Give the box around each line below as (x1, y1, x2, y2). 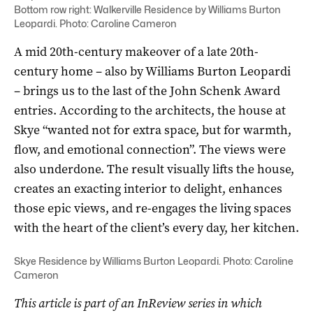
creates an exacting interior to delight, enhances (14, 180, 282, 197)
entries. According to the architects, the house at (14, 101, 286, 119)
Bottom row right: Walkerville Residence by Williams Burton (14, 3, 281, 15)
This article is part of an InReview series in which (14, 294, 262, 312)
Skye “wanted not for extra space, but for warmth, (14, 121, 291, 138)
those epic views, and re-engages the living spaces (14, 199, 291, 217)
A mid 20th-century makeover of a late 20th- (14, 43, 259, 60)
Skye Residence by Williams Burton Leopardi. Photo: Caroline (14, 254, 293, 267)
